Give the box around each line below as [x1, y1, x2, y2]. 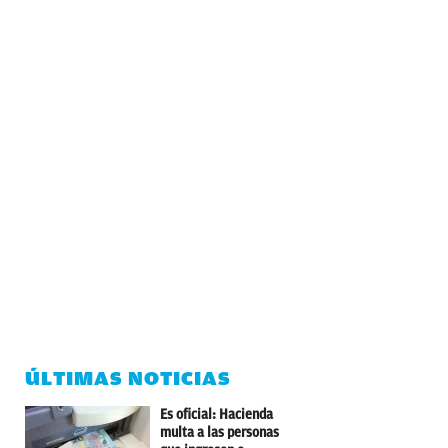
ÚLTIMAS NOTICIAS [25, 366, 231, 390]
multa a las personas [160, 424, 279, 440]
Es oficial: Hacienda [160, 406, 273, 422]
